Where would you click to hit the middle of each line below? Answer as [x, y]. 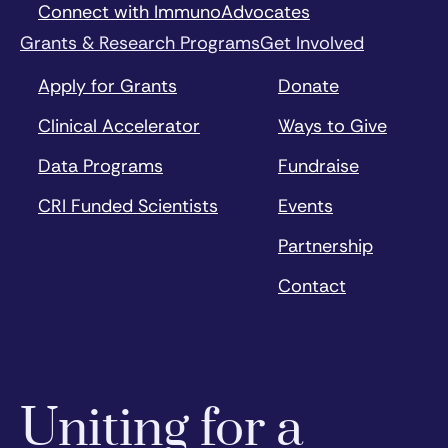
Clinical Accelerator [119, 126]
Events [305, 206]
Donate [308, 86]
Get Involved [312, 43]
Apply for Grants [107, 86]
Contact [312, 286]
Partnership [325, 246]
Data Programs [100, 166]
